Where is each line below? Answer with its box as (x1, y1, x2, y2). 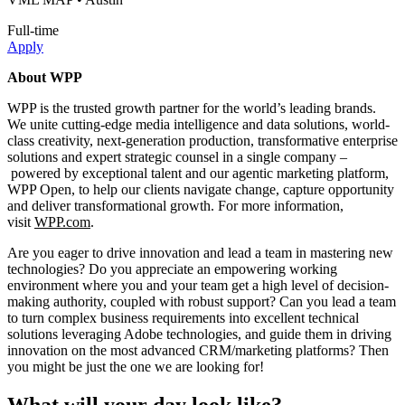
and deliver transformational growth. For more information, (7, 197, 344, 213)
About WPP (7, 69, 82, 85)
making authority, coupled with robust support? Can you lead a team (7, 293, 396, 309)
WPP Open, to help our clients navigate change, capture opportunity (7, 181, 394, 197)
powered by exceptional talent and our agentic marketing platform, (7, 165, 389, 181)
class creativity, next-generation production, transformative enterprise (7, 132, 398, 148)
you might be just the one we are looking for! (7, 358, 264, 374)
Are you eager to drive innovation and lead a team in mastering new (7, 244, 393, 260)
